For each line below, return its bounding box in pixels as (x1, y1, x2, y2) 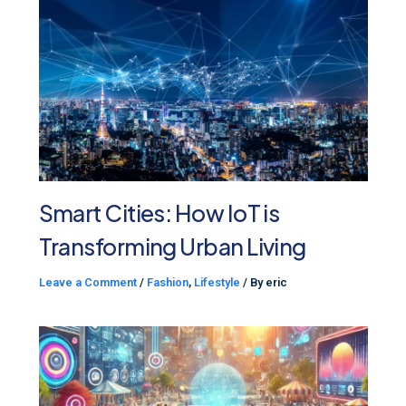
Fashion (146, 275, 188, 290)
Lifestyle (193, 275, 240, 290)
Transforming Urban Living (38, 232, 306, 262)
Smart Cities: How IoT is (38, 198, 280, 228)
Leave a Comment (38, 275, 137, 290)
